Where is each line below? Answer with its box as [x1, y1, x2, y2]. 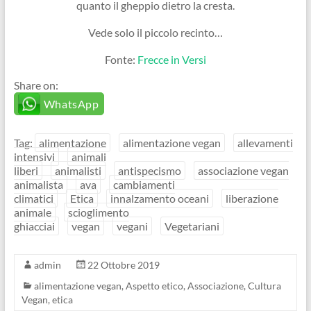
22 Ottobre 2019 [87, 258, 160, 271]
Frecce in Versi [137, 52, 206, 66]
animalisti [54, 163, 101, 177]
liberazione [225, 191, 278, 205]
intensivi [13, 149, 55, 163]
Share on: [13, 78, 58, 92]
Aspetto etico [125, 279, 183, 292]
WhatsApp [43, 96, 99, 110]
